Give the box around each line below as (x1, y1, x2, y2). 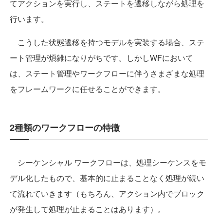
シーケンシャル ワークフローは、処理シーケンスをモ (10, 156, 206, 168)
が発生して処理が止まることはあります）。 (10, 203, 165, 215)
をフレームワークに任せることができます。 (10, 83, 165, 94)
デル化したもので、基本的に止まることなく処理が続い (10, 172, 204, 183)
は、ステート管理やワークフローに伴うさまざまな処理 (10, 67, 204, 79)
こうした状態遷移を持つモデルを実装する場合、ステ (10, 36, 204, 48)
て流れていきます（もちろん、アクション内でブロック (10, 187, 204, 199)
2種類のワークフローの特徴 (10, 121, 120, 134)
